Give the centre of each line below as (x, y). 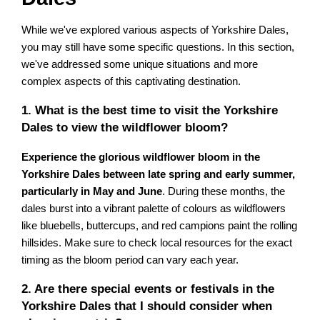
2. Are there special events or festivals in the (148, 289)
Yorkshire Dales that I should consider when (147, 306)
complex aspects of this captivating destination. (131, 82)
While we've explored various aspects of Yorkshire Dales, (155, 30)
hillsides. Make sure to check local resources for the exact (157, 243)
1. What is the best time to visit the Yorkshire (150, 111)
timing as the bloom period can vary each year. (130, 260)
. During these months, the (224, 192)
